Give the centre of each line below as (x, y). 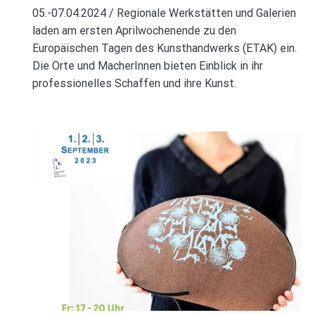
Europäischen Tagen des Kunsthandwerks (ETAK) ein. (164, 48)
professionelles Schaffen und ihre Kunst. (134, 83)
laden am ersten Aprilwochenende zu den (134, 30)
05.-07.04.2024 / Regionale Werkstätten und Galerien (164, 13)
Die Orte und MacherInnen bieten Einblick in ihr (147, 65)
